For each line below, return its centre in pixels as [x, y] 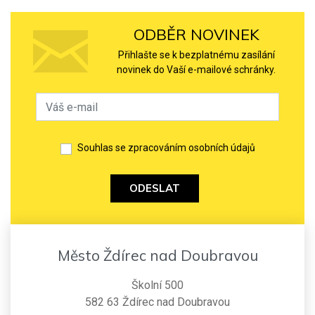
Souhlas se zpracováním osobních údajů [166, 148]
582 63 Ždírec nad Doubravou [157, 302]
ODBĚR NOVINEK [196, 34]
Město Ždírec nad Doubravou [157, 256]
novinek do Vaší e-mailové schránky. [196, 70]
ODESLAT [155, 188]
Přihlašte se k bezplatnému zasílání [196, 55]
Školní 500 [157, 285]
